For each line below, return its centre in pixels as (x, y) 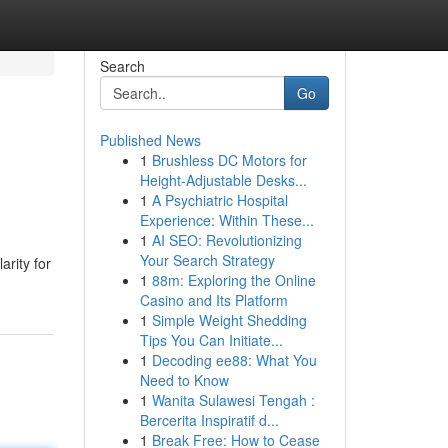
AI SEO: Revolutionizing (226, 240)
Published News (150, 140)
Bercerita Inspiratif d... (209, 420)
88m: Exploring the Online (233, 280)
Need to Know (184, 380)
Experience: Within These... (226, 220)
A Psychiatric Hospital (219, 200)
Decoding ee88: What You (234, 360)
